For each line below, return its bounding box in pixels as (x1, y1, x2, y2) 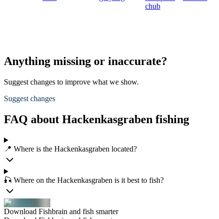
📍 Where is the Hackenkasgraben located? (4, 145, 137, 153)
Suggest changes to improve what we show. (4, 78, 139, 87)
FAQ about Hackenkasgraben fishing (4, 113, 189, 126)
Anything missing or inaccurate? (4, 55, 167, 68)
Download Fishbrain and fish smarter (4, 207, 118, 216)
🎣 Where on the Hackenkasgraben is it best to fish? (4, 176, 164, 184)
